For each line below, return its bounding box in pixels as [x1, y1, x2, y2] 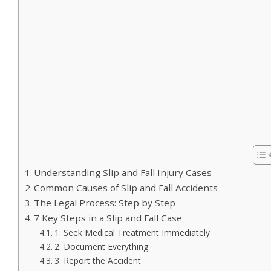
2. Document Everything [54, 241, 148, 253]
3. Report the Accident [54, 255, 141, 267]
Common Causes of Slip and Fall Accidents [34, 181, 218, 194]
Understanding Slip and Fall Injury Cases [34, 166, 212, 179]
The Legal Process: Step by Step [34, 197, 176, 209]
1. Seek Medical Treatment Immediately [54, 227, 210, 239]
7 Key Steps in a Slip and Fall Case [34, 212, 183, 224]
